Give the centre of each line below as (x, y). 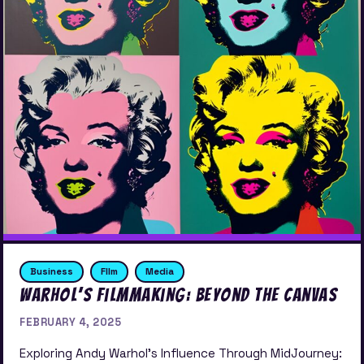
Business (52, 271)
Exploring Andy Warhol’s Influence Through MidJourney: (181, 353)
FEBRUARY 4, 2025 (70, 322)
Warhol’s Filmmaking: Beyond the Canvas (178, 295)
